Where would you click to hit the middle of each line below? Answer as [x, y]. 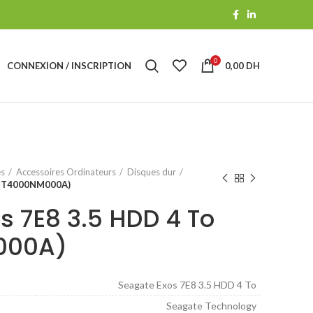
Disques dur [152, 172]
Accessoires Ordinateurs [66, 172]
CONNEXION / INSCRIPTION [69, 65]
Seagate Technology [211, 306]
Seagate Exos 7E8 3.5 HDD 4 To [187, 285]
